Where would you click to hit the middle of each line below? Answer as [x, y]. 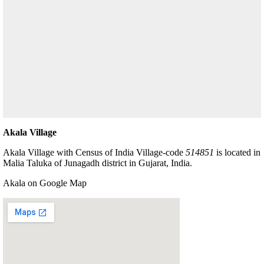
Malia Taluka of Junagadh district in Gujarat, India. [98, 163]
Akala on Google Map [45, 183]
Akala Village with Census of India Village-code [94, 152]
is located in [237, 152]
